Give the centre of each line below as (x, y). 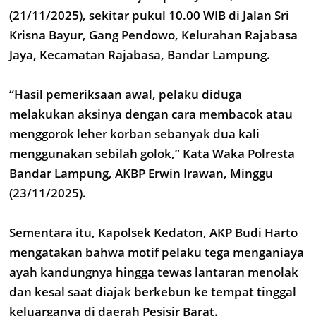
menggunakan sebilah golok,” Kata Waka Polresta (152, 153)
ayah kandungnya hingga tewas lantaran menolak (154, 272)
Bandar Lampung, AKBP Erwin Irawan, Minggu (141, 173)
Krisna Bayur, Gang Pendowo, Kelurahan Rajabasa (153, 35)
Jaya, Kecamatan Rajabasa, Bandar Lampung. (140, 55)
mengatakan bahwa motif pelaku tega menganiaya (157, 252)
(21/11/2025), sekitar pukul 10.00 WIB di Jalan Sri (149, 15)
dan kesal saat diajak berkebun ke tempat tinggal (153, 292)
